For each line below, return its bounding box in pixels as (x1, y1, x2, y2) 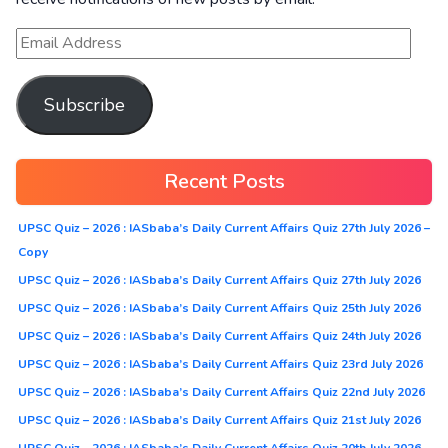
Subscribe (43, 93, 125, 117)
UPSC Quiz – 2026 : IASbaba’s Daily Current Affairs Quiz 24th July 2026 (18, 328, 421, 344)
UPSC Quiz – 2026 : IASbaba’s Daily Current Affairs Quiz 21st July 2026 (18, 412, 421, 428)
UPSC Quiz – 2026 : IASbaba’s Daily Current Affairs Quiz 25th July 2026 (18, 300, 421, 316)
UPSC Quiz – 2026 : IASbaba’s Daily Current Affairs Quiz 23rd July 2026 (18, 356, 423, 372)
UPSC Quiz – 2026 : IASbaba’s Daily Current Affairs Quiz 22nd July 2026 (18, 384, 425, 400)
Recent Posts (163, 168, 285, 195)
